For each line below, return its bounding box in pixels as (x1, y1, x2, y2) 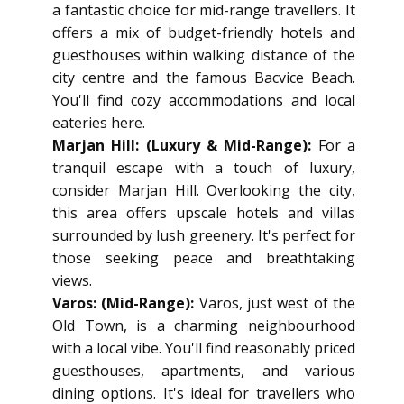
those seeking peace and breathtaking (52, 248, 355, 268)
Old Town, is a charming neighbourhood (52, 316, 355, 335)
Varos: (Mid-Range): (52, 293, 199, 313)
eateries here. (52, 113, 145, 133)
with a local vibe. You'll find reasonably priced (52, 338, 355, 358)
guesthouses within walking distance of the (52, 45, 355, 65)
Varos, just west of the (198, 293, 356, 313)
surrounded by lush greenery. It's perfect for (52, 225, 355, 245)
